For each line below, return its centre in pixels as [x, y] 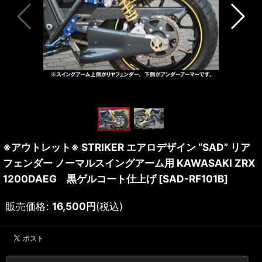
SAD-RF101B [193, 179]
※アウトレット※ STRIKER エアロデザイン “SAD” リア [127, 147]
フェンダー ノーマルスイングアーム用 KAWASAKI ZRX [129, 163]
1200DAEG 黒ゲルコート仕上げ [80, 179]
